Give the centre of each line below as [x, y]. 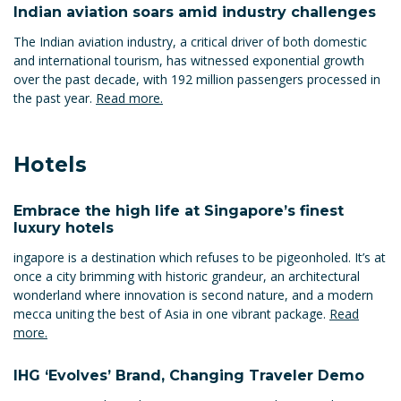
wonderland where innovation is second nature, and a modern [193, 294]
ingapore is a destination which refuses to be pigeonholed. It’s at [200, 257]
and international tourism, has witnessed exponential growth [189, 61]
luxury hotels [64, 227]
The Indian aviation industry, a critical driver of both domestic [190, 42]
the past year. [55, 98]
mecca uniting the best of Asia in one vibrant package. [171, 313]
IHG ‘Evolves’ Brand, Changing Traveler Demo [189, 376]
